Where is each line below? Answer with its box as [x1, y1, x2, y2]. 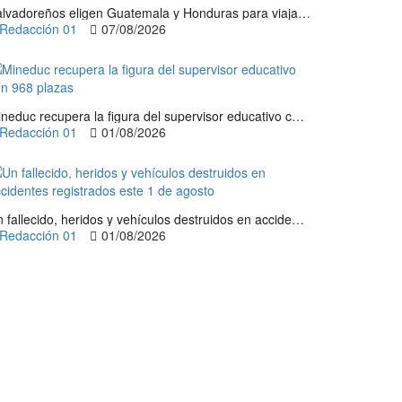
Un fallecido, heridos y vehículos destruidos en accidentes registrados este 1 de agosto [292, 210, 304, 228]
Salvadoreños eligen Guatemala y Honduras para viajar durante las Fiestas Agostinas [298, 4, 310, 22]
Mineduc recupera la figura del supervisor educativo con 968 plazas [292, 107, 304, 125]
